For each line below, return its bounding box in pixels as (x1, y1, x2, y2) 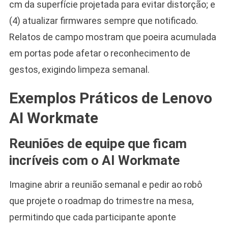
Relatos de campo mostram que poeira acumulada (9, 31, 216, 42)
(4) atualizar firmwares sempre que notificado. (9, 15, 198, 26)
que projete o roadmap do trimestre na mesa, (9, 195, 193, 206)
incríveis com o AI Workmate (9, 152, 180, 168)
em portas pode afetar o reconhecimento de (9, 47, 190, 59)
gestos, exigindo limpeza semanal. (9, 64, 150, 75)
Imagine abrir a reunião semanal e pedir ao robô (9, 179, 202, 190)
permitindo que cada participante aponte (9, 211, 176, 222)
